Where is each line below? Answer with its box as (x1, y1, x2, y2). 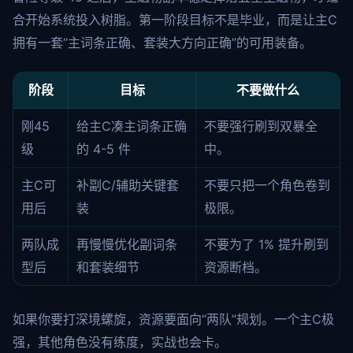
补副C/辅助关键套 (76, 177, 179, 193)
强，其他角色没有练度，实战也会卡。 (13, 334, 227, 350)
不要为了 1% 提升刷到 (204, 236, 329, 252)
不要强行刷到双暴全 (204, 118, 318, 134)
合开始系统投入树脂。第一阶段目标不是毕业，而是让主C (13, 12, 337, 28)
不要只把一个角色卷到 (204, 177, 330, 193)
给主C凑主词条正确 (76, 118, 187, 134)
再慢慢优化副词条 (76, 236, 177, 252)
